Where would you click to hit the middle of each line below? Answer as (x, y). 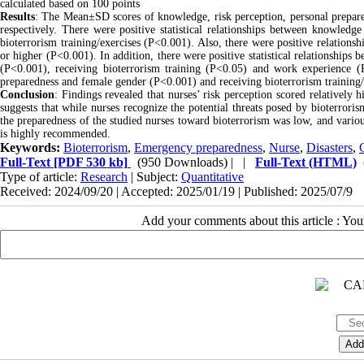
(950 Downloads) (182, 162)
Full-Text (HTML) (306, 162)
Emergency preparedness (198, 147)
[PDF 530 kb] (89, 162)
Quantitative (212, 176)
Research (104, 176)
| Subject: (154, 176)
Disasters (329, 147)
